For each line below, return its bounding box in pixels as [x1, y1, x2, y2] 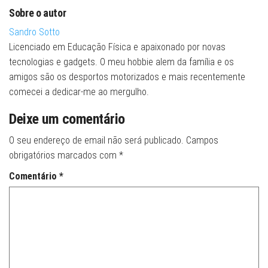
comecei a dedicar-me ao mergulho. [9, 86, 149, 98]
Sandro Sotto [9, 26, 60, 38]
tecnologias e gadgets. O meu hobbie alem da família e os [9, 56, 234, 68]
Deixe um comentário [9, 111, 125, 128]
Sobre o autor [9, 7, 66, 20]
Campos [186, 135, 218, 147]
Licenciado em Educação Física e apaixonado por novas [9, 41, 226, 53]
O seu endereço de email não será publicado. [9, 135, 184, 147]
